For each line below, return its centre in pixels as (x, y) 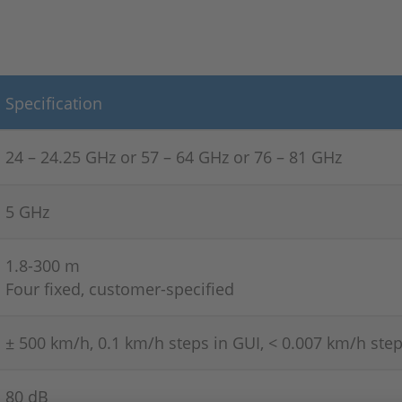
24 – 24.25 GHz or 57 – (91, 157)
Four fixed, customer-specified (120, 288)
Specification (54, 103)
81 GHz (315, 157)
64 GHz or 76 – (232, 157)
